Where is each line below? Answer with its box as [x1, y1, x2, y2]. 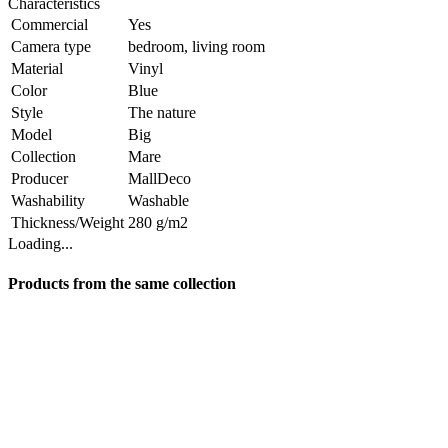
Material [11, 60, 63, 78]
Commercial [11, 16, 88, 34]
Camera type [11, 38, 91, 56]
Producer [11, 170, 68, 188]
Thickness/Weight [11, 214, 124, 232]
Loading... [8, 235, 73, 253]
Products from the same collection [8, 274, 236, 292]
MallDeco [128, 170, 191, 188]
